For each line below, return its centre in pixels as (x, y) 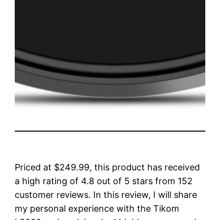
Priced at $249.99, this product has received (108, 167)
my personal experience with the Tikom (97, 208)
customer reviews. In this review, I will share (106, 194)
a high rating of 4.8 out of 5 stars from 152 (104, 181)
